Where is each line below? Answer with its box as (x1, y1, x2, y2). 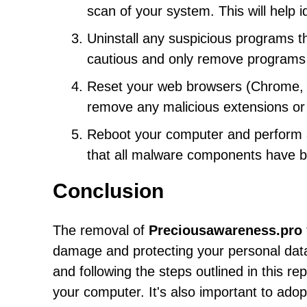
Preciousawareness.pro (149, 223, 302, 238)
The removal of (53, 223, 149, 238)
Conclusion (53, 180, 164, 202)
